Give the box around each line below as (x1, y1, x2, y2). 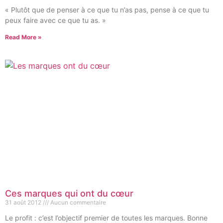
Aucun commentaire (49, 199, 106, 206)
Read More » (5, 33, 42, 41)
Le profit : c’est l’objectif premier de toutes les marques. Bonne (5, 214, 208, 222)
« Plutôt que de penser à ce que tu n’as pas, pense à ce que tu (5, 5, 209, 14)
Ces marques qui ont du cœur (5, 188, 133, 199)
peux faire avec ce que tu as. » (5, 16, 106, 24)
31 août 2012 (5, 199, 43, 206)
